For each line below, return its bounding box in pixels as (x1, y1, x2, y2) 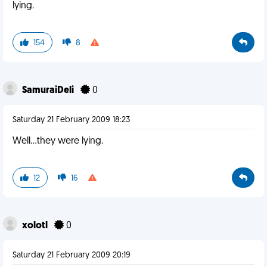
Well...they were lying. (13, 136, 103, 146)
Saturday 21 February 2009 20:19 (13, 251, 131, 260)
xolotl (22, 221, 49, 231)
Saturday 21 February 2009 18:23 (13, 116, 130, 125)
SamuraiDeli (22, 86, 76, 95)
